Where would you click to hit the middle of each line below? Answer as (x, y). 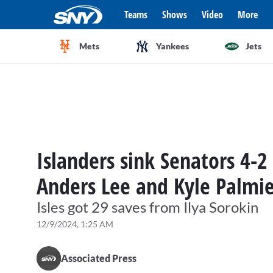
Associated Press (99, 258)
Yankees (172, 46)
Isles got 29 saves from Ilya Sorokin (147, 207)
